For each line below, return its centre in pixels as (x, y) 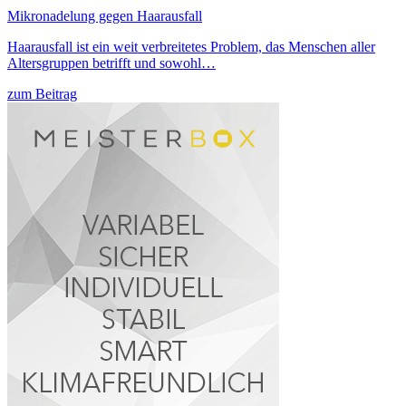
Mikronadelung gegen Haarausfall (105, 15)
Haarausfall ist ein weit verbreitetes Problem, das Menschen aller (191, 46)
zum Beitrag (42, 93)
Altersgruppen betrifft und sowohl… (111, 63)
